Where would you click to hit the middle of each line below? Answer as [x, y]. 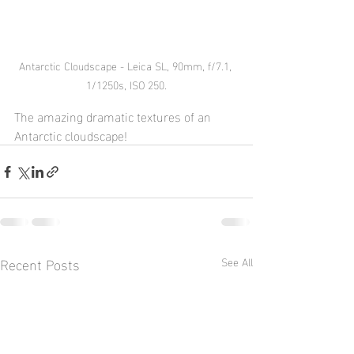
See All [237, 262]
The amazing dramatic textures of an [114, 116]
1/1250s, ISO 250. [126, 85]
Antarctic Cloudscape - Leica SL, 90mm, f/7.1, [126, 66]
